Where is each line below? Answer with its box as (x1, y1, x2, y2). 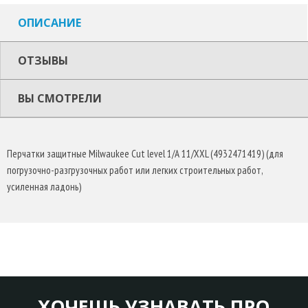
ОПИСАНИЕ (18, 15, 81, 31)
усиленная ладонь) (7, 180, 81, 194)
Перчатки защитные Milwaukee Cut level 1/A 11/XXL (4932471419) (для (7, 147, 283, 161)
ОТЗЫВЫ (18, 53, 68, 69)
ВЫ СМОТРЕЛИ (18, 91, 102, 107)
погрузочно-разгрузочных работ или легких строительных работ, (7, 164, 263, 177)
